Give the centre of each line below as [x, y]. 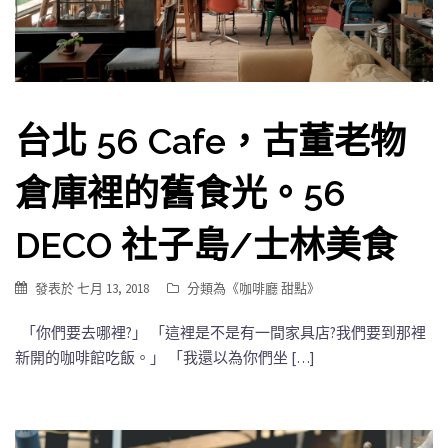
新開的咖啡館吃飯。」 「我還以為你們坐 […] [164, 357]
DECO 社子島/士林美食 [206, 244]
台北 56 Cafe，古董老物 [210, 140]
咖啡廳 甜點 [273, 288]
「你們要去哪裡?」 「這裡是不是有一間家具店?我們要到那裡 [220, 332]
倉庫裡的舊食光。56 [180, 192]
